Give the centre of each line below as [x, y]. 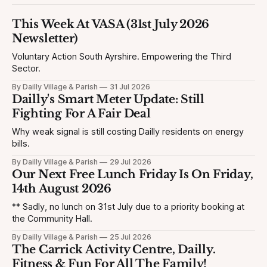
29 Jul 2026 [131, 162]
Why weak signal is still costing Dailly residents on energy [128, 132]
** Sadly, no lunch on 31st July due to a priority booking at [128, 207]
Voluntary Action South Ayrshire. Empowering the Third [122, 57]
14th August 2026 [62, 189]
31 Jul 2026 [130, 87]
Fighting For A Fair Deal [81, 114]
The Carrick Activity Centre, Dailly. [114, 250]
